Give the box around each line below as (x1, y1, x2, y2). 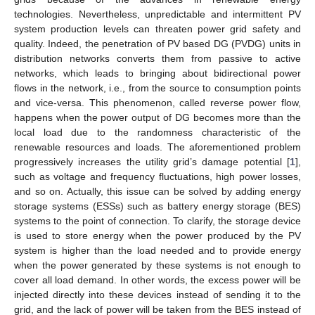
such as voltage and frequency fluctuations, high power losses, (14, 170, 301, 182)
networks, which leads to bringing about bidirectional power (14, 67, 301, 79)
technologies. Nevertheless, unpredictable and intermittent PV (14, 8, 301, 20)
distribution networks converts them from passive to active (14, 52, 301, 64)
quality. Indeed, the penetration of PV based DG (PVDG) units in (14, 37, 301, 49)
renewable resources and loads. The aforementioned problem (14, 141, 301, 153)
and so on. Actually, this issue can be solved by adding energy (14, 185, 301, 197)
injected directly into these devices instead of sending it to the (14, 288, 301, 300)
